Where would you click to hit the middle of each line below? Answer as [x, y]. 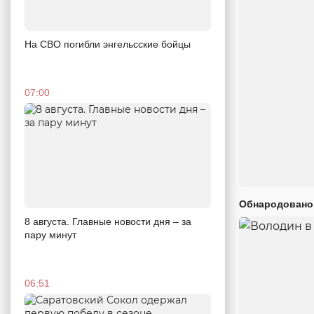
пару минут [50, 234]
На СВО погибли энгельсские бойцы [108, 44]
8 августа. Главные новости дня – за [108, 221]
